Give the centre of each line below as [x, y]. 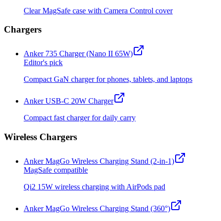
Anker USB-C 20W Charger [69, 101]
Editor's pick [43, 63]
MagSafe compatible [56, 170]
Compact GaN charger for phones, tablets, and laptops [108, 79]
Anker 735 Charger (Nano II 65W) [78, 54]
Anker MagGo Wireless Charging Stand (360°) [97, 208]
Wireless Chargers [40, 137]
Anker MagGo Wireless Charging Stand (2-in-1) [99, 161]
